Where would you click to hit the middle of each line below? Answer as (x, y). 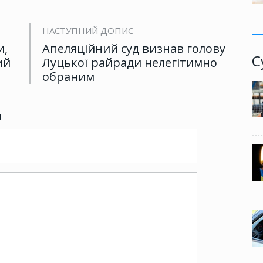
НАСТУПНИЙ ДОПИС (88, 31)
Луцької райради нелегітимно (130, 63)
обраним (68, 77)
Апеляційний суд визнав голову (134, 49)
